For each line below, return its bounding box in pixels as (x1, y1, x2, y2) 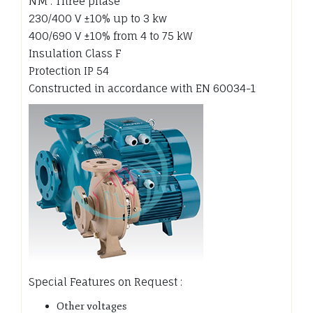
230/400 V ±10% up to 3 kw (29, 11, 167, 25)
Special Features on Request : (29, 275, 182, 289)
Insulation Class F (29, 46, 122, 60)
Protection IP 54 (29, 64, 109, 78)
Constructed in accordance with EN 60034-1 (29, 81, 256, 95)
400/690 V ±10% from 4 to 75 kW (29, 29, 192, 43)
